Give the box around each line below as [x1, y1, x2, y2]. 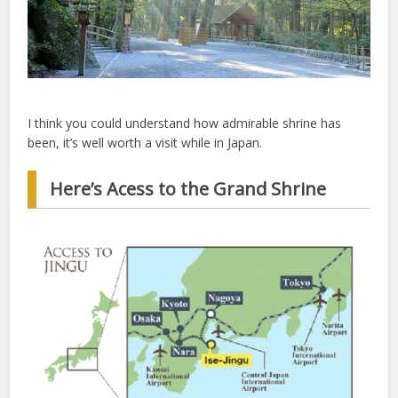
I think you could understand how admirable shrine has [28, 115, 342, 132]
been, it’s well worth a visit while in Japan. [28, 134, 263, 152]
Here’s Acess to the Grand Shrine [50, 177, 327, 202]
